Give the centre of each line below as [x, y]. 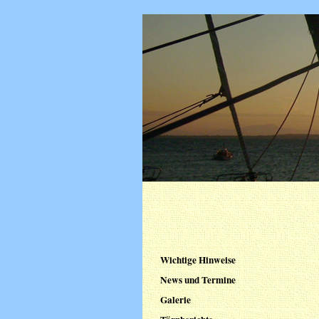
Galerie [175, 300]
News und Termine [198, 280]
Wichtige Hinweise [198, 260]
